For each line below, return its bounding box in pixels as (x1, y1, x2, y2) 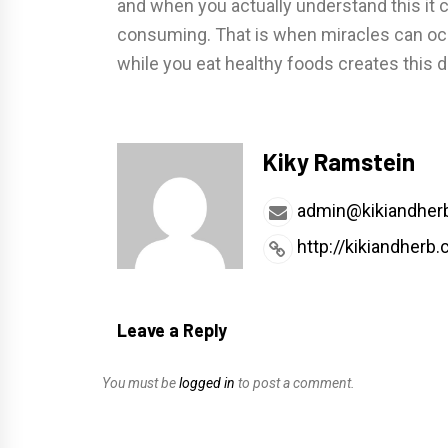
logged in (179, 374, 235, 391)
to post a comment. (235, 374, 355, 391)
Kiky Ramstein (262, 147, 415, 176)
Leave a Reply (117, 318, 227, 341)
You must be (102, 374, 179, 391)
